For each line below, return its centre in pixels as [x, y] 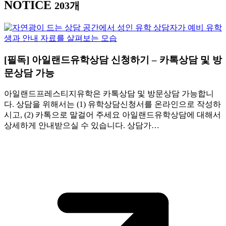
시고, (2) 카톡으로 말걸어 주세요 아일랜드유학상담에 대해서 [112, 115]
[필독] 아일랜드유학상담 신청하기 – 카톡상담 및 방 [113, 60]
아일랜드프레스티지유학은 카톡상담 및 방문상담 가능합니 [109, 94]
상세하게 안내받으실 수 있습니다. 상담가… [82, 126]
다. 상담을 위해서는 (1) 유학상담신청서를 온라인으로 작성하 [112, 104]
